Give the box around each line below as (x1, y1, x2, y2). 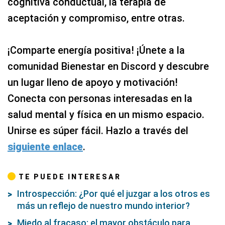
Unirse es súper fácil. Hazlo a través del (8, 125, 188, 137)
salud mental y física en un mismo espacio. (8, 108, 204, 121)
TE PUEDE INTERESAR (19, 173, 121, 181)
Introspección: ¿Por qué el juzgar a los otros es (17, 188, 210, 199)
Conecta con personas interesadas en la (8, 92, 192, 105)
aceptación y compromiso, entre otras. (8, 12, 185, 25)
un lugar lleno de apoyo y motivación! (8, 76, 178, 89)
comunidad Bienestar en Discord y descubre (8, 60, 209, 73)
